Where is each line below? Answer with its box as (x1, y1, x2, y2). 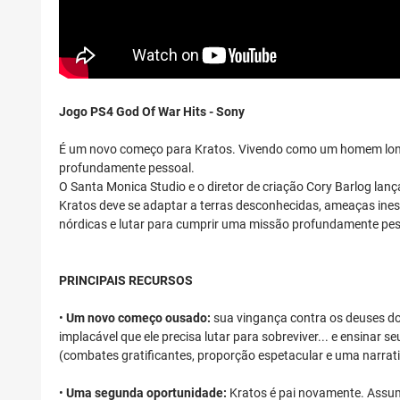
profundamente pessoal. (59, 161, 195, 176)
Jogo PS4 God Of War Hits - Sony (59, 104, 245, 120)
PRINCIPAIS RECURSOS (59, 273, 193, 288)
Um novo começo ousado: (66, 311, 211, 326)
